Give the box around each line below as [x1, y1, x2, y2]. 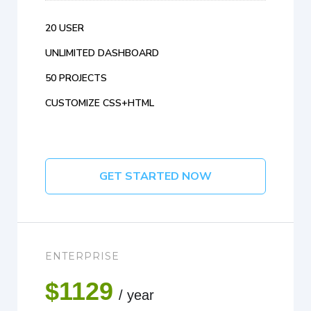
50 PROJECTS [45, 72, 107, 85]
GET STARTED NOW [99, 169, 212, 185]
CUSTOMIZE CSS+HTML [45, 96, 154, 110]
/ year [119, 287, 154, 303]
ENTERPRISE [45, 250, 119, 263]
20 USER [45, 22, 84, 35]
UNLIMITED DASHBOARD [45, 47, 159, 60]
